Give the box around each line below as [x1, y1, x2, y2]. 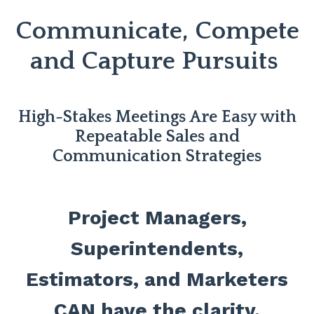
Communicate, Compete [15, 17, 299, 46]
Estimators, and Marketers [26, 268, 288, 292]
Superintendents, [71, 237, 243, 261]
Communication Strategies [53, 147, 261, 166]
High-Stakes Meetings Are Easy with [18, 108, 296, 127]
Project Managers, [67, 206, 247, 230]
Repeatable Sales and [74, 128, 240, 146]
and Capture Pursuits [29, 47, 285, 76]
